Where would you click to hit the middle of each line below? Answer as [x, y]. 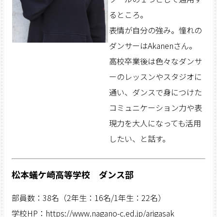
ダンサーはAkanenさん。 [153, 45]
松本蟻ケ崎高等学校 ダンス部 [72, 174]
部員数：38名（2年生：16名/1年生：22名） [88, 197]
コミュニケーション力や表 [155, 107]
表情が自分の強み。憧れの [155, 30]
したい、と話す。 [139, 138]
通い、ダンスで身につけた [155, 92]
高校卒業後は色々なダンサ [155, 61]
